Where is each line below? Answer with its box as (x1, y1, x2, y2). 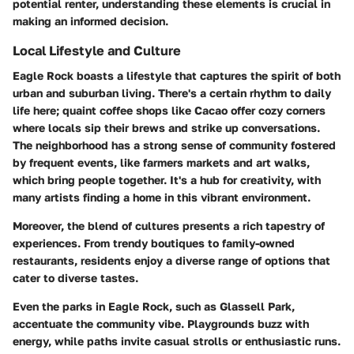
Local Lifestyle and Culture (13, 42, 181, 58)
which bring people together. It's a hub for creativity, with (13, 172, 321, 186)
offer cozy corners (228, 103, 326, 117)
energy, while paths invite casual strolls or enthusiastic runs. (13, 333, 341, 348)
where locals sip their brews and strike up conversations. (13, 120, 320, 134)
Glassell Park (220, 299, 292, 313)
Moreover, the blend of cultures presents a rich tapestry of (13, 218, 325, 232)
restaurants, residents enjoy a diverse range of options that (13, 253, 330, 267)
